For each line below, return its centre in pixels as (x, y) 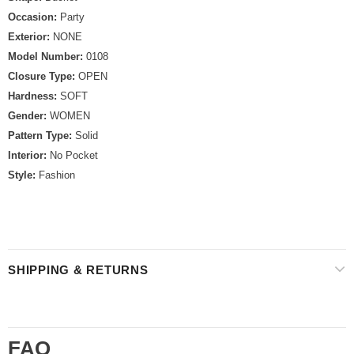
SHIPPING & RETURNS (78, 270)
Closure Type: (43, 77)
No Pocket (74, 156)
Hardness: (34, 96)
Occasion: (34, 17)
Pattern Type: (41, 136)
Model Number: (47, 57)
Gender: (29, 116)
